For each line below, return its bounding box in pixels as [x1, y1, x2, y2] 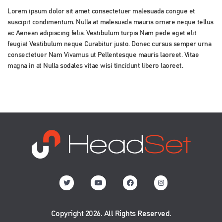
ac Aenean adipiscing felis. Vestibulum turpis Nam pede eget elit [7, 30, 196, 37]
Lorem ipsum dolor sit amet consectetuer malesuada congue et [7, 8, 195, 15]
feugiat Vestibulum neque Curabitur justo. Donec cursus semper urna [7, 41, 211, 48]
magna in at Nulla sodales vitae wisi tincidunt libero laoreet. [7, 62, 183, 70]
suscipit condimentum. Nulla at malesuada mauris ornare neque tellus [7, 19, 214, 26]
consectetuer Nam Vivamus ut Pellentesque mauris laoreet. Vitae [7, 52, 199, 59]
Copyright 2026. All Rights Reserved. [51, 209, 171, 218]
